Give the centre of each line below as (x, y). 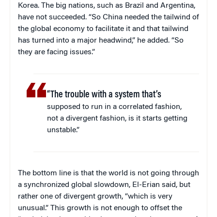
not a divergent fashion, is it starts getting (117, 119)
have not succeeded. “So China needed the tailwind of (108, 18)
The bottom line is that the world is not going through (108, 174)
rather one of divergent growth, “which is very (95, 197)
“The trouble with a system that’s (104, 95)
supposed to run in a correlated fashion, (115, 107)
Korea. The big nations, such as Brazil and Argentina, (107, 6)
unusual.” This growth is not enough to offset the (100, 209)
